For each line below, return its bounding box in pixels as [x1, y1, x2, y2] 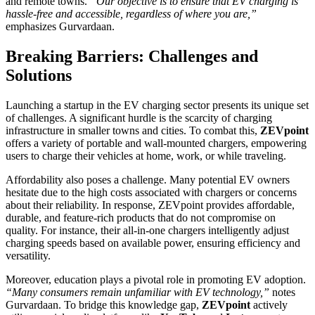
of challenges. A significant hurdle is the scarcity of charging [6, 112, 272, 124]
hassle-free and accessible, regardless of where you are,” [6, 8, 257, 20]
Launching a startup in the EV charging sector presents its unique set [6, 99, 309, 112]
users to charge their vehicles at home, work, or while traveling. [6, 150, 286, 162]
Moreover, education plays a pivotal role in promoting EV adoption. [6, 274, 306, 286]
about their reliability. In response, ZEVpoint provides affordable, [6, 199, 295, 212]
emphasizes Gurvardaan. [6, 20, 115, 33]
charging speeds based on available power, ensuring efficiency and [6, 237, 300, 250]
